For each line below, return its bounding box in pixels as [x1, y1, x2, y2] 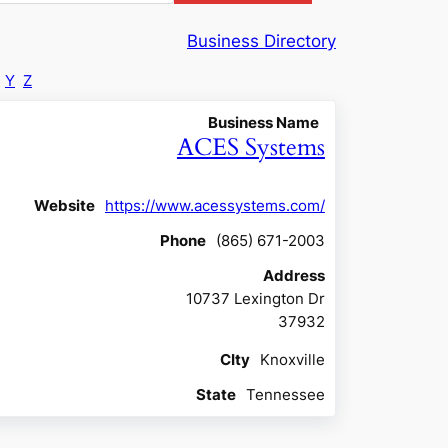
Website [33, 196, 95, 216]
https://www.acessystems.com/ [104, 196, 325, 216]
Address [262, 266, 325, 286]
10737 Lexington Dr [185, 289, 325, 309]
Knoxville [259, 350, 325, 370]
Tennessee [245, 385, 325, 405]
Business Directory [187, 31, 336, 52]
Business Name [207, 113, 319, 133]
